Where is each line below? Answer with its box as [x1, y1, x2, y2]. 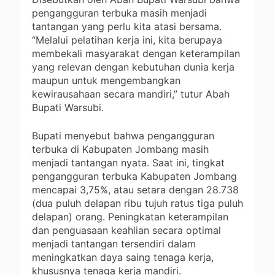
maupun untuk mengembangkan [32, 74, 180, 87]
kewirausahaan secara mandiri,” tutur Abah [32, 88, 230, 101]
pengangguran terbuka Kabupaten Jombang [32, 170, 237, 183]
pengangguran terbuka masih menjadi [32, 7, 207, 20]
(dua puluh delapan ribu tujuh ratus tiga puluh [32, 197, 243, 210]
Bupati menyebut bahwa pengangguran [32, 130, 214, 142]
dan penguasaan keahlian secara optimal [32, 224, 221, 237]
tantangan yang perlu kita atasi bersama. [32, 20, 222, 33]
